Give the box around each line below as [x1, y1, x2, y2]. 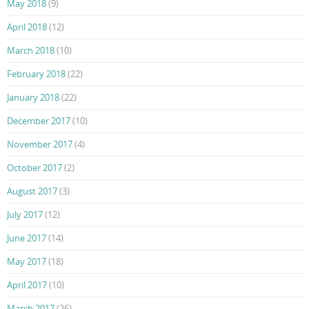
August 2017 [7, 185, 57, 198]
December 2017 [7, 114, 70, 128]
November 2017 [7, 138, 72, 151]
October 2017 [7, 161, 62, 175]
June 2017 [7, 232, 46, 245]
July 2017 [7, 208, 43, 221]
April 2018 [7, 21, 47, 34]
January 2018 [7, 91, 59, 104]
